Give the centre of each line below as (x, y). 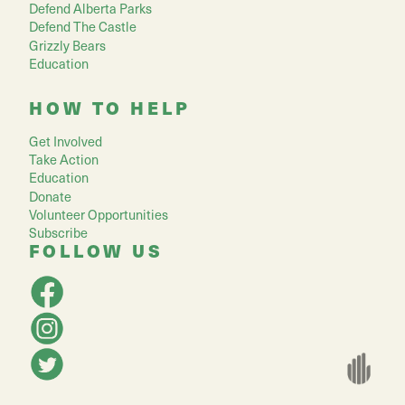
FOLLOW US (96, 250)
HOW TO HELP (110, 108)
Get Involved (66, 141)
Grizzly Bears (67, 45)
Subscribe (58, 233)
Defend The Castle (83, 27)
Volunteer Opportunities (99, 215)
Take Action (64, 159)
